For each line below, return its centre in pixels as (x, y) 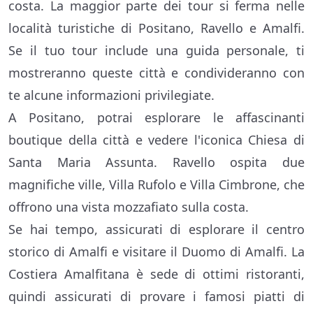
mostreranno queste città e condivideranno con (156, 73)
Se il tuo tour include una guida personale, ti (156, 51)
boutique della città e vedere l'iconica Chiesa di (156, 140)
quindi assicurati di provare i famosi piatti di (156, 297)
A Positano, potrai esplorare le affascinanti (156, 118)
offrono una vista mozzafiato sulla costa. (129, 207)
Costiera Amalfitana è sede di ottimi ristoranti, (156, 274)
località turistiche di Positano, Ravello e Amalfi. (156, 28)
